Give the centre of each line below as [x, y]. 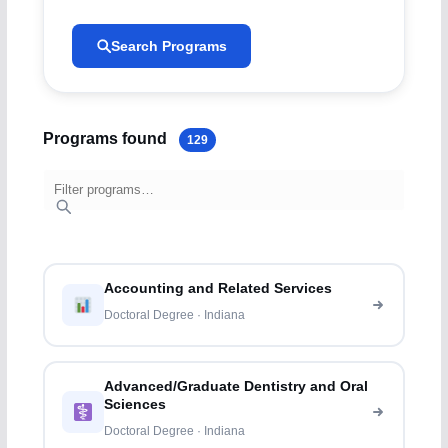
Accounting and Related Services [218, 289]
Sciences [135, 405]
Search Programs [168, 45]
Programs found [106, 138]
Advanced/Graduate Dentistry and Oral [236, 387]
